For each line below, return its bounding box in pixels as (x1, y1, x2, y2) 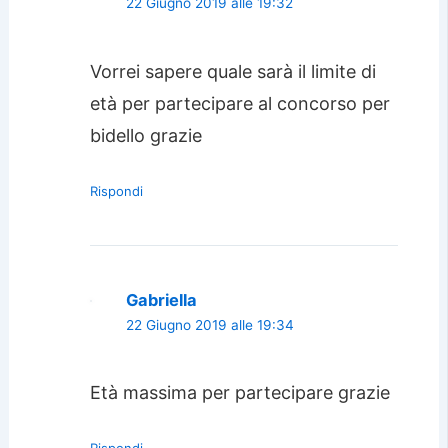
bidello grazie (89, 124, 202, 146)
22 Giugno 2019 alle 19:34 (125, 316, 294, 333)
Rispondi (89, 182, 143, 199)
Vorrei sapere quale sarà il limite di (89, 60, 376, 82)
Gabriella (125, 289, 197, 310)
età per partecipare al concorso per (89, 92, 390, 114)
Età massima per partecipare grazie (89, 382, 390, 404)
